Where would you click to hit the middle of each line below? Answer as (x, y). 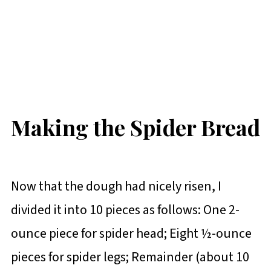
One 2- (221, 210)
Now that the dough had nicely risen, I (116, 187)
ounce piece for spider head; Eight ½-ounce (131, 234)
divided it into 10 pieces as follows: (107, 210)
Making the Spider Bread (135, 127)
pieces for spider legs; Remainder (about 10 (130, 257)
